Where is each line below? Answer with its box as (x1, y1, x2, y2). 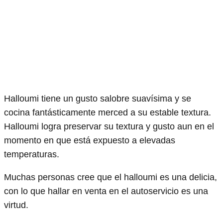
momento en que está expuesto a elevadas (4, 135, 175, 145)
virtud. (4, 200, 28, 210)
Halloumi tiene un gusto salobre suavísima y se (4, 93, 191, 104)
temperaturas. (4, 149, 59, 159)
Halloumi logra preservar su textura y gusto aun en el (4, 121, 214, 131)
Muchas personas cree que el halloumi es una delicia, (4, 172, 217, 182)
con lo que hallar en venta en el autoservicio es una (4, 186, 208, 196)
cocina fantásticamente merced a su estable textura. (4, 107, 211, 117)
